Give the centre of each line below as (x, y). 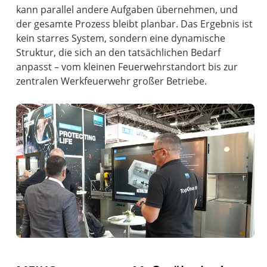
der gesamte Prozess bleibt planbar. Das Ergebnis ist (135, 24)
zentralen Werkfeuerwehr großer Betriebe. (112, 81)
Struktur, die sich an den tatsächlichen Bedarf (119, 53)
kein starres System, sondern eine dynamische (121, 38)
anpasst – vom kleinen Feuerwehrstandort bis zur (127, 67)
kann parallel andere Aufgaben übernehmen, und (127, 10)
